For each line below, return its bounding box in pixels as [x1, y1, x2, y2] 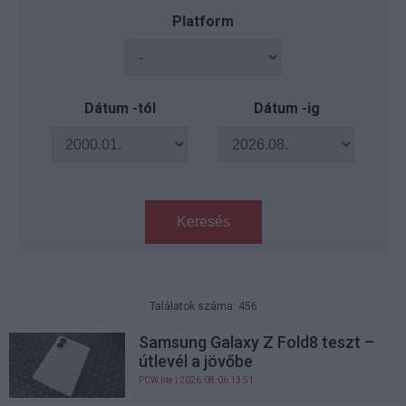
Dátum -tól [83, 100, 156, 117]
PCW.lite [139, 375, 174, 385]
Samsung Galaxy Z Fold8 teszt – [139, 333, 375, 352]
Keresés [176, 214, 230, 229]
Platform [172, 13, 234, 30]
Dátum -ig [253, 100, 320, 117]
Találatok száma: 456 [149, 300, 257, 313]
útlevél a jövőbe [139, 352, 254, 371]
